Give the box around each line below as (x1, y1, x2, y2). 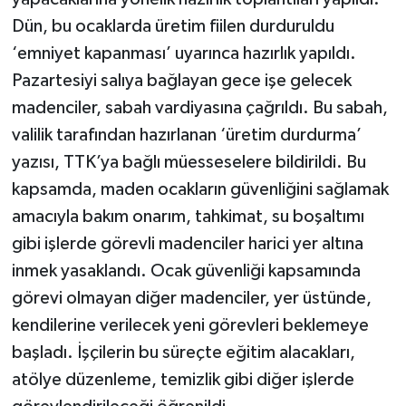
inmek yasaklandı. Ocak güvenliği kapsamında (11, 262, 361, 281)
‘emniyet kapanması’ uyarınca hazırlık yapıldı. (11, 44, 356, 63)
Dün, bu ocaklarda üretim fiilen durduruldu (11, 17, 334, 36)
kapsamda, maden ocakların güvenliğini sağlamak (11, 180, 389, 199)
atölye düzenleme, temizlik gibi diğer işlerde (11, 371, 354, 390)
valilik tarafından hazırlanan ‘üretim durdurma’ (11, 126, 362, 145)
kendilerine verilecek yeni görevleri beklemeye (11, 316, 369, 335)
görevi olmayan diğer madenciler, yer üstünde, (11, 289, 372, 308)
